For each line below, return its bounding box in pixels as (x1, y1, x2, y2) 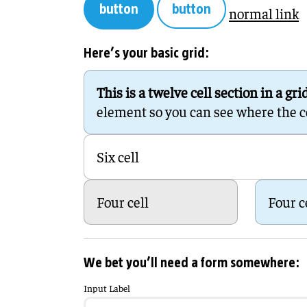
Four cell (97, 193, 149, 211)
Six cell (97, 147, 139, 166)
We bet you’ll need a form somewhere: (84, 256, 299, 270)
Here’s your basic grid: (84, 47, 209, 60)
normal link (229, 3, 299, 23)
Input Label (84, 282, 130, 294)
